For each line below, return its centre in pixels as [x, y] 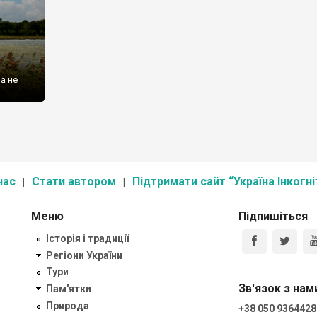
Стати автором [74, 181]
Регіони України [84, 255]
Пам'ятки [69, 289]
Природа [68, 305]
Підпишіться [273, 216]
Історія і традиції [87, 238]
